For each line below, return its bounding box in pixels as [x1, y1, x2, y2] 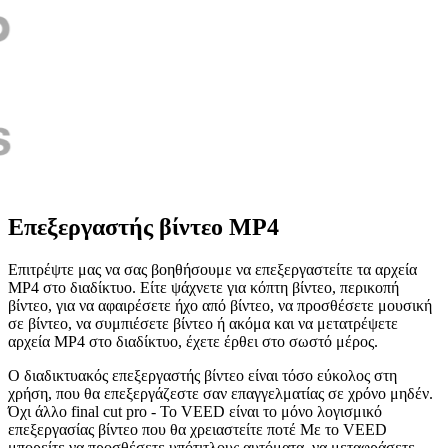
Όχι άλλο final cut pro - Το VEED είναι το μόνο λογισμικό [8, 402, 382, 420]
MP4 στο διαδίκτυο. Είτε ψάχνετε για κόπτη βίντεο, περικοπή [8, 278, 399, 296]
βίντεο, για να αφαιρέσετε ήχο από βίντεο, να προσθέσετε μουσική [8, 296, 432, 314]
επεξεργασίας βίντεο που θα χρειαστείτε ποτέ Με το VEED [8, 420, 387, 438]
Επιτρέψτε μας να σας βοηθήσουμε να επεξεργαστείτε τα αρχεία [8, 260, 417, 278]
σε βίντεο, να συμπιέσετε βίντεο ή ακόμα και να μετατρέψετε [8, 314, 398, 332]
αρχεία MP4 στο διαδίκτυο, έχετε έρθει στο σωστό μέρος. [8, 332, 378, 350]
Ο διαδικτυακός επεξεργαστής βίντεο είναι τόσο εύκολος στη [8, 366, 397, 384]
